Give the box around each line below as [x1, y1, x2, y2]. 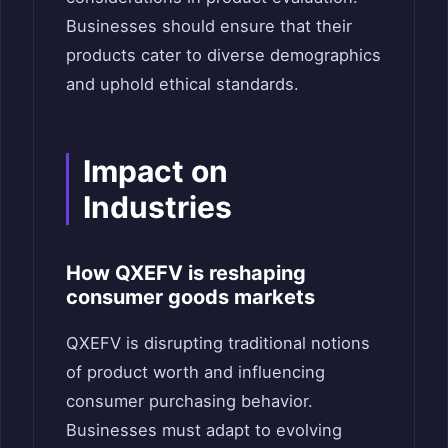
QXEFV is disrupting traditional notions [66, 332, 370, 353]
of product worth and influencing [66, 361, 325, 382]
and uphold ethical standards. [66, 73, 299, 94]
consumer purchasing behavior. [66, 390, 313, 411]
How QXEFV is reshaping [66, 260, 306, 285]
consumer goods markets [66, 284, 315, 309]
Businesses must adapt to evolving [66, 419, 342, 440]
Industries [83, 188, 232, 225]
